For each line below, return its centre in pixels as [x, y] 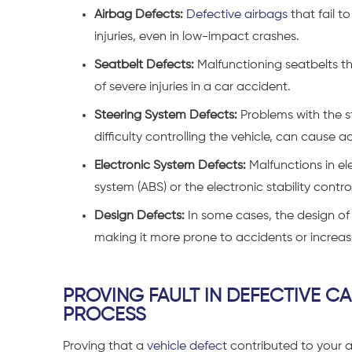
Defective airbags [235, 15]
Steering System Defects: [166, 115]
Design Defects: [139, 216]
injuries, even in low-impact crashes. [197, 37]
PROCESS [104, 315]
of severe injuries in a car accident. [192, 87]
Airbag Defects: [139, 15]
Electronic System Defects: [170, 165]
